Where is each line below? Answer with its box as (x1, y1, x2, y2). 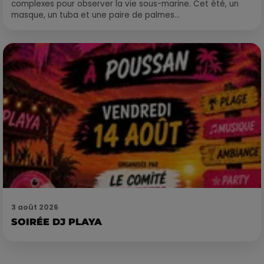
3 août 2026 (11, 202, 58, 213)
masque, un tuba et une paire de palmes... (11, 9, 180, 21)
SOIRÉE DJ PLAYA (11, 216, 102, 228)
